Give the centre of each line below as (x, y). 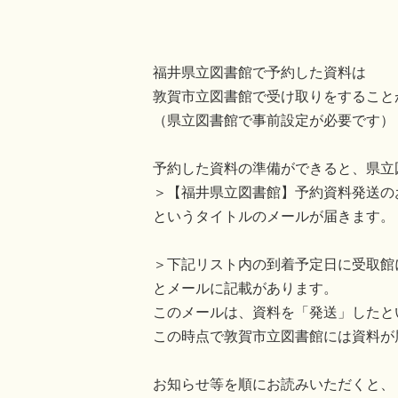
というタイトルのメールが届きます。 (274, 216)
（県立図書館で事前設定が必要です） (274, 120)
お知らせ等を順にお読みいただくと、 (274, 384)
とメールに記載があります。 (245, 288)
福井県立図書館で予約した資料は (259, 72)
